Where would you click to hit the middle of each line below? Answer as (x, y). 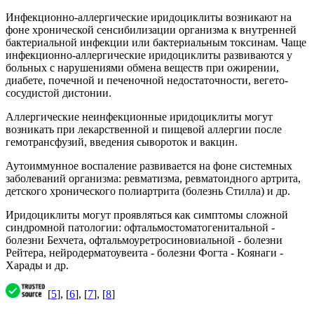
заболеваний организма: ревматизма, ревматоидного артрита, (153, 178)
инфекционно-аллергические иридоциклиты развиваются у (149, 55)
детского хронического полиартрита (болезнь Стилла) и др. (148, 191)
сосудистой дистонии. (59, 93)
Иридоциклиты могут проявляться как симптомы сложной (147, 214)
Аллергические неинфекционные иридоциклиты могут (139, 116)
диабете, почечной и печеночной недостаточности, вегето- (147, 80)
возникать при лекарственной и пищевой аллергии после (144, 129)
